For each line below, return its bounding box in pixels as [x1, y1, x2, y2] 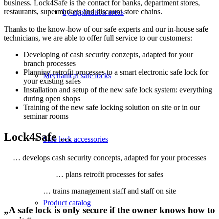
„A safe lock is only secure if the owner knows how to [4, 204, 215, 215]
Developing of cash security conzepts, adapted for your [23, 50, 193, 59]
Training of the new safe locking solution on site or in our [23, 103, 200, 112]
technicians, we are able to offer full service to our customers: [4, 34, 192, 43]
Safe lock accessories [43, 135, 108, 144]
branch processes [23, 59, 76, 68]
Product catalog [43, 198, 91, 207]
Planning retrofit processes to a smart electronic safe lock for [23, 68, 208, 77]
